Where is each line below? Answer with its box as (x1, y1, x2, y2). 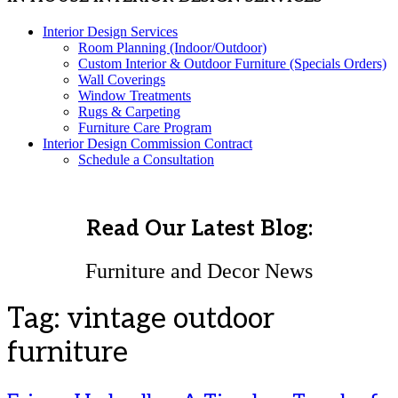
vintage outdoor (67, 302, 275, 337)
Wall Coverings (78, 71, 165, 87)
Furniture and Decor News (85, 259, 313, 283)
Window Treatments (78, 87, 191, 103)
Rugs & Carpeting (78, 103, 180, 119)
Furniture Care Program (78, 119, 211, 135)
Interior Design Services (43, 23, 178, 39)
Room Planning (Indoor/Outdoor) (78, 39, 267, 55)
